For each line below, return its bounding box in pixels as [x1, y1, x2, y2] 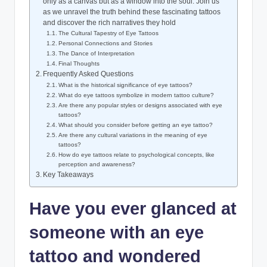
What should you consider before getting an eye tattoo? [58, 122, 213, 129]
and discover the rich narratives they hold [43, 19, 176, 27]
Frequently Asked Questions [43, 70, 134, 78]
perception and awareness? [58, 161, 136, 168]
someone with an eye [29, 223, 204, 243]
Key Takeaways [43, 171, 94, 179]
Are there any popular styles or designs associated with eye [58, 102, 223, 109]
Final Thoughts [58, 60, 100, 67]
